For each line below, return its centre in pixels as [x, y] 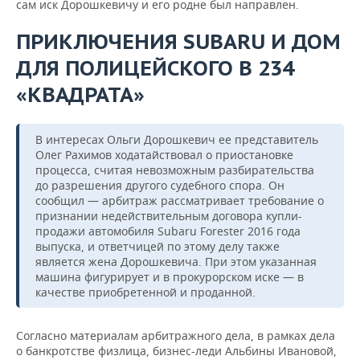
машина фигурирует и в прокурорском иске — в [170, 277]
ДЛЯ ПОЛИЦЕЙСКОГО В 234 [155, 68]
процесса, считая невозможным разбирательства [175, 170]
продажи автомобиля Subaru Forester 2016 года [168, 231]
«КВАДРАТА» [80, 95]
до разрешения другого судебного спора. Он [160, 186]
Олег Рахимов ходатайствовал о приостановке [164, 155]
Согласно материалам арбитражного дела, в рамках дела [176, 336]
